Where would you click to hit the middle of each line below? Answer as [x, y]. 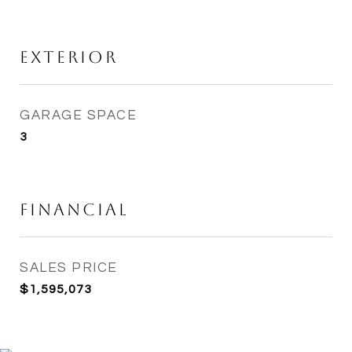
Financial [74, 209]
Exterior [69, 57]
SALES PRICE [69, 268]
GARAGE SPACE [78, 115]
